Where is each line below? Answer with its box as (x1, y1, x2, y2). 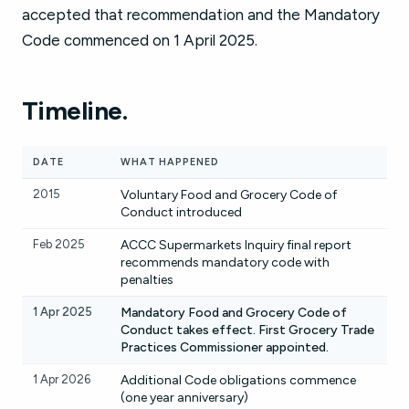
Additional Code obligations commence (121, 372, 356, 388)
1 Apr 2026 (33, 372, 90, 386)
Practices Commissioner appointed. (121, 340, 329, 355)
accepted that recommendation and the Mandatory (22, 5, 380, 24)
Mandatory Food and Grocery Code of (121, 305, 347, 320)
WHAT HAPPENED (121, 156, 219, 168)
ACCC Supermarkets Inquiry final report (121, 237, 351, 253)
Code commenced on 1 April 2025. (22, 31, 257, 49)
